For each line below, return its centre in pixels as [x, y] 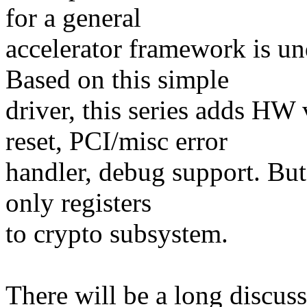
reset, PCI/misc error [116, 141]
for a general [73, 18]
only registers [78, 203]
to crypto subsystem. [117, 234]
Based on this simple [117, 79]
